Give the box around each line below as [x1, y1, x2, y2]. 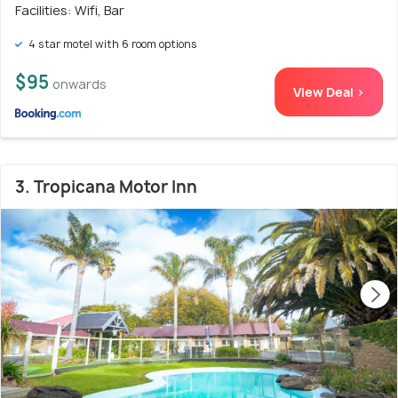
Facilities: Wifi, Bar [15, 2, 124, 20]
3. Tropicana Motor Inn [15, 176, 197, 199]
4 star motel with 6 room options [26, 36, 197, 52]
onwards [52, 76, 107, 93]
